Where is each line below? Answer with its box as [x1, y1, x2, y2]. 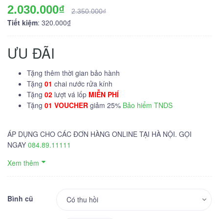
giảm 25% [88, 100, 123, 110]
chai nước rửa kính [54, 79, 112, 88]
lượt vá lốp [54, 89, 88, 99]
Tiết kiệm [7, 18, 38, 27]
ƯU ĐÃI [7, 43, 55, 63]
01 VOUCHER [44, 100, 88, 110]
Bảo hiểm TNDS [123, 100, 173, 110]
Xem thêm [7, 158, 39, 168]
